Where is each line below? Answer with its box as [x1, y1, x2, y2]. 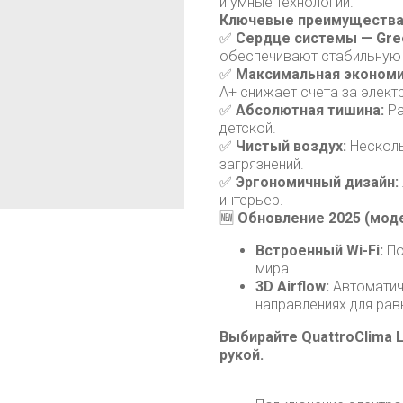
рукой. [219, 346, 264, 364]
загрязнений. [219, 156, 304, 174]
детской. [219, 120, 276, 138]
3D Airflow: [255, 278, 329, 296]
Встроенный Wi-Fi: [255, 242, 383, 260]
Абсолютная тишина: [236, 102, 384, 120]
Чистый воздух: [236, 138, 346, 156]
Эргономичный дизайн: [236, 174, 399, 192]
